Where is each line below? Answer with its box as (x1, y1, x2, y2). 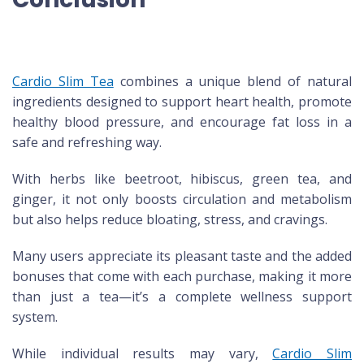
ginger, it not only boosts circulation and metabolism (12, 189, 352, 208)
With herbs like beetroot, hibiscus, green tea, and (12, 169, 352, 188)
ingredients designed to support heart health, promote (12, 92, 352, 110)
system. (12, 307, 58, 326)
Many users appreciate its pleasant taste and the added (12, 246, 352, 265)
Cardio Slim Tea (12, 71, 114, 90)
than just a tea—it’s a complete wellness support (12, 287, 352, 305)
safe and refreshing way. (12, 132, 162, 151)
